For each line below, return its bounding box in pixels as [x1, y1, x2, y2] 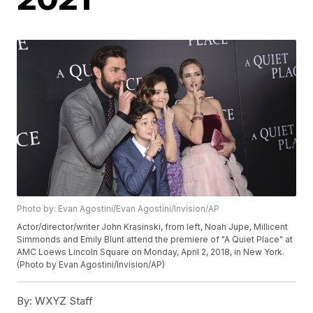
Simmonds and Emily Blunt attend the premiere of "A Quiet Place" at [17, 234, 293, 245]
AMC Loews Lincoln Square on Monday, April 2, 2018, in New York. [17, 247, 285, 258]
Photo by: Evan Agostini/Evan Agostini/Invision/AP [17, 203, 220, 214]
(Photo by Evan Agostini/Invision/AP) [17, 259, 166, 270]
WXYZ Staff [32, 294, 94, 308]
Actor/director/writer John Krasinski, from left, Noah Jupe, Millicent [17, 221, 289, 233]
